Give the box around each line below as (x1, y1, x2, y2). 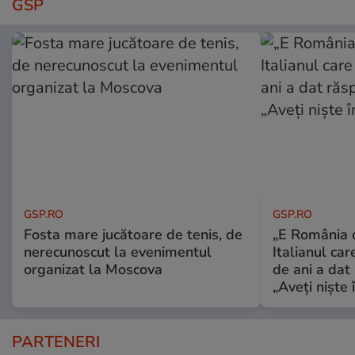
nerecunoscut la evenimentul (24, 242, 212, 261)
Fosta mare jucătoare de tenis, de (24, 224, 242, 244)
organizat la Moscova (24, 259, 162, 279)
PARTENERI (12, 330, 100, 353)
